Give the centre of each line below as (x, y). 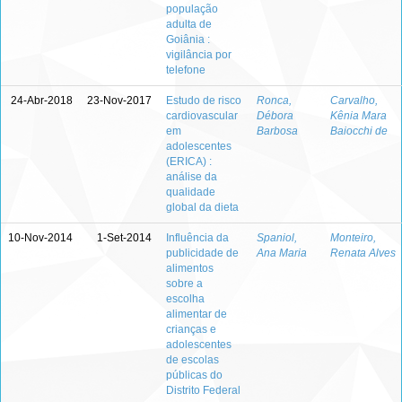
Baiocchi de (359, 131)
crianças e (191, 329)
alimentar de (197, 314)
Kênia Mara (358, 116)
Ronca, (274, 100)
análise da (192, 177)
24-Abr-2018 (42, 100)
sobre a (184, 284)
